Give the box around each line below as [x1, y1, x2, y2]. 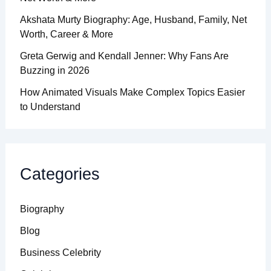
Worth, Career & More [19, 28, 113, 39]
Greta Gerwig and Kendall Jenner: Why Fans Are [19, 50, 229, 61]
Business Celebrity [19, 247, 101, 258]
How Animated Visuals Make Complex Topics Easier [19, 87, 245, 97]
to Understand [19, 101, 80, 112]
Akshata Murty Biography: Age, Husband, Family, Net [19, 14, 247, 25]
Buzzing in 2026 [19, 65, 90, 76]
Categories [19, 164, 100, 183]
